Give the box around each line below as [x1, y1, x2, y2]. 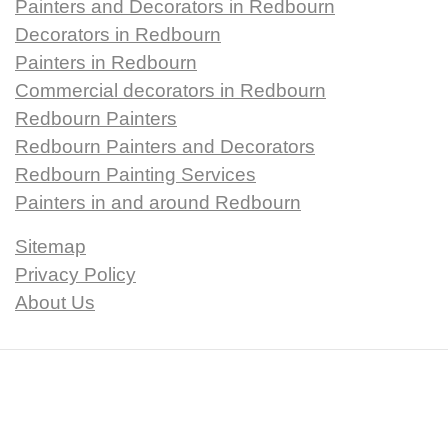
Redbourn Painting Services [15, 164, 256, 186]
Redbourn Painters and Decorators [15, 136, 315, 158]
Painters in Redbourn [15, 52, 197, 74]
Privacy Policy [15, 264, 136, 286]
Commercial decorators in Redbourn [15, 80, 326, 102]
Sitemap [15, 236, 86, 258]
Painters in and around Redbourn [15, 192, 301, 214]
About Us [15, 292, 95, 314]
